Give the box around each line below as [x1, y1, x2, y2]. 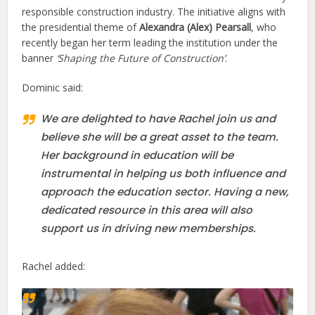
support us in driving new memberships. [41, 221, 257, 236]
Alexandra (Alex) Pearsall [139, 20, 252, 34]
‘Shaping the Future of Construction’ [56, 51, 226, 65]
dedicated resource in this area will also [41, 202, 253, 218]
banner [22, 51, 57, 65]
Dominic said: [22, 81, 84, 95]
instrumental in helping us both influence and [41, 166, 286, 181]
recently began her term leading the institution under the [22, 36, 278, 50]
